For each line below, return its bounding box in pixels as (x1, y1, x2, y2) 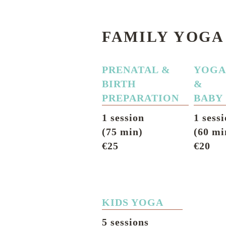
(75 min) (102, 126, 143, 137)
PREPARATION (102, 92, 179, 103)
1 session (102, 112, 144, 123)
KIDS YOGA (102, 197, 163, 208)
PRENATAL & (102, 64, 171, 75)
